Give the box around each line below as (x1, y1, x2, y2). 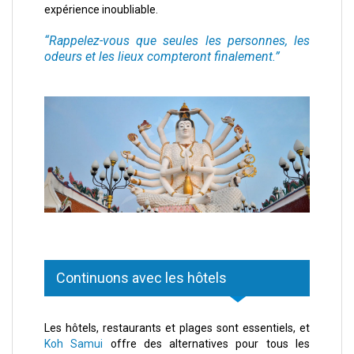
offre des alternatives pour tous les (103, 337, 311, 351)
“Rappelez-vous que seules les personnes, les (44, 33, 310, 49)
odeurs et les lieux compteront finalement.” (44, 49, 280, 65)
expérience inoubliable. (44, 3, 158, 17)
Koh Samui (44, 337, 104, 351)
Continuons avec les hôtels (56, 269, 227, 287)
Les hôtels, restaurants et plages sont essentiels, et (44, 322, 310, 335)
